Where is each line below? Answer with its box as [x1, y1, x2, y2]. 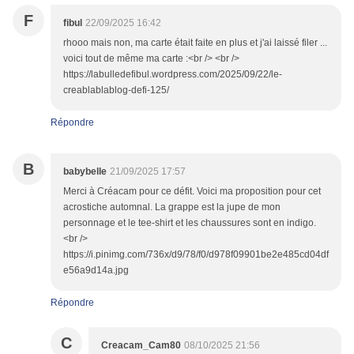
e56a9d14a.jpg [63, 265, 129, 277]
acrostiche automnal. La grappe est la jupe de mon [63, 201, 281, 213]
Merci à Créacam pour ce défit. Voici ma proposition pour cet [63, 186, 321, 198]
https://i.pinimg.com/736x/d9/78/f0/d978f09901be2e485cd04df [63, 249, 329, 261]
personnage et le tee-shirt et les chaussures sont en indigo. [63, 217, 316, 229]
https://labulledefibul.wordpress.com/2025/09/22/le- [63, 69, 282, 81]
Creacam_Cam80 [101, 340, 181, 352]
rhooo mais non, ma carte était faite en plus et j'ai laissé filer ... [63, 37, 327, 49]
